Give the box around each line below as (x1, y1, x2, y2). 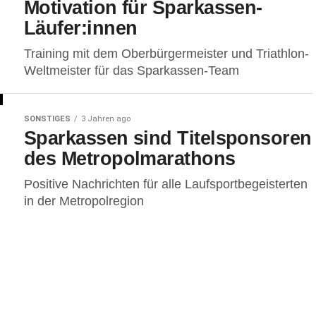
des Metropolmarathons (24, 147, 236, 169)
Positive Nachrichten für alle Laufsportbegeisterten (24, 177, 308, 191)
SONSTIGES (24, 114, 71, 123)
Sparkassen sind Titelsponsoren (24, 127, 312, 149)
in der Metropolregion (24, 194, 144, 208)
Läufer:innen (24, 17, 138, 39)
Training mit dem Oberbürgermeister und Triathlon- (24, 47, 309, 61)
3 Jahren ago (81, 114, 130, 123)
